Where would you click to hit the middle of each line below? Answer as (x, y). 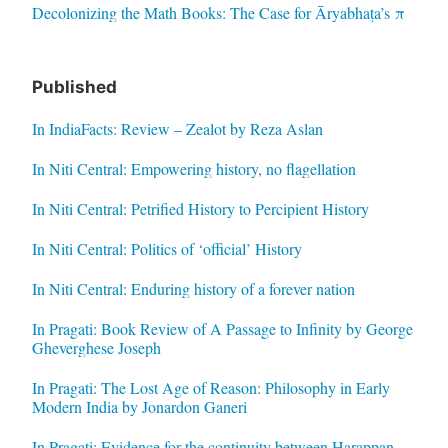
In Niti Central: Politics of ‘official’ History (166, 249)
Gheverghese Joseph (96, 348)
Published (74, 87)
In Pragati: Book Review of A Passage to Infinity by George (222, 329)
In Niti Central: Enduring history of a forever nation (193, 289)
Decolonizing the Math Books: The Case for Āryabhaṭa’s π (218, 13)
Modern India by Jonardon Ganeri (139, 407)
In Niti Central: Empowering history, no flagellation (193, 169)
